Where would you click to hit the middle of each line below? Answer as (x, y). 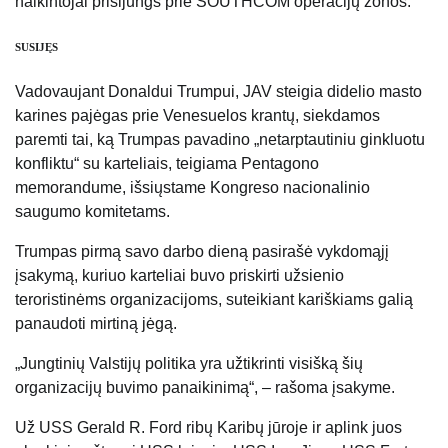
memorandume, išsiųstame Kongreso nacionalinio (192, 187)
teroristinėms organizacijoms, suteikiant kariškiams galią (214, 299)
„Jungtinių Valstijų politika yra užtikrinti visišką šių (189, 363)
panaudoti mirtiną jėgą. (96, 323)
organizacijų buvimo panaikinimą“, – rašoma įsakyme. (205, 387)
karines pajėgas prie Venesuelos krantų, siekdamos (197, 115)
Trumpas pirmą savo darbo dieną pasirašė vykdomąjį (202, 251)
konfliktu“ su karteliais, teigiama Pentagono (167, 163)
